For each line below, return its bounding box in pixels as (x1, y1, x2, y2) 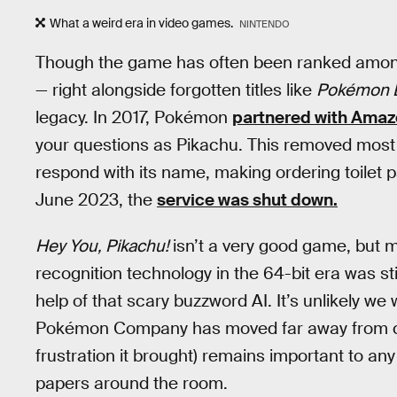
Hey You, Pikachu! (35, 235, 173, 258)
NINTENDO (238, 18, 290, 31)
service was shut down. (157, 188, 338, 211)
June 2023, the (35, 188, 157, 211)
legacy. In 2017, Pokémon (35, 105, 232, 128)
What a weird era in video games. (50, 15, 236, 32)
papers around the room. (35, 372, 228, 395)
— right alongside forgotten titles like (35, 78, 316, 101)
